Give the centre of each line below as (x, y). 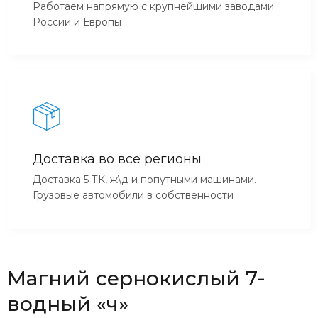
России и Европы (77, 22)
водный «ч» (68, 303)
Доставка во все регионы (117, 159)
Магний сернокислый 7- (136, 278)
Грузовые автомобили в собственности (133, 195)
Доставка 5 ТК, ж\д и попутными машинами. (144, 179)
